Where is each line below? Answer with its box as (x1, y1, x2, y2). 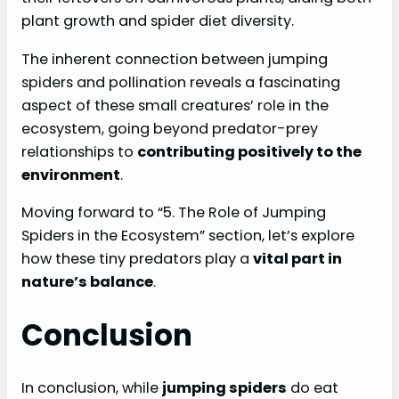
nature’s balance (21, 271, 153, 292)
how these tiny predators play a (21, 248, 253, 269)
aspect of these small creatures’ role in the (21, 94, 329, 116)
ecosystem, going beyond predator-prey (21, 118, 318, 139)
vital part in (253, 248, 342, 269)
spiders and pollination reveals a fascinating (21, 71, 340, 93)
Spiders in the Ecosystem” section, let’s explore (21, 224, 354, 246)
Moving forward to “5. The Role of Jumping (21, 201, 326, 223)
